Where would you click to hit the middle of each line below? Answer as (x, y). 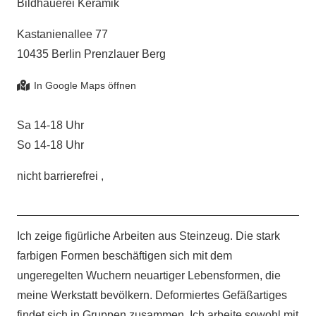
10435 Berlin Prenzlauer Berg (91, 54)
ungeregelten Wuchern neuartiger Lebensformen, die (149, 276)
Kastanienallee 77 (62, 35)
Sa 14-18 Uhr (50, 126)
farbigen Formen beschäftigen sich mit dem (124, 256)
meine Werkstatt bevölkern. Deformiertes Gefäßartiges (152, 296)
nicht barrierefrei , (60, 176)
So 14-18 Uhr (50, 145)
